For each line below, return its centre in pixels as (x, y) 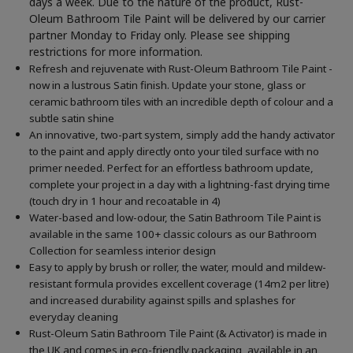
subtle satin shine (72, 119)
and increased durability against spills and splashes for (163, 301)
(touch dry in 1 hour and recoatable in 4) (125, 201)
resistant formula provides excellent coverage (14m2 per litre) (180, 284)
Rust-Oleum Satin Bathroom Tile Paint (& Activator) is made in (178, 334)
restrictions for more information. (116, 52)
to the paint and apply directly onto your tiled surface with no (175, 152)
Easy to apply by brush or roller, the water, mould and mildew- (178, 268)
